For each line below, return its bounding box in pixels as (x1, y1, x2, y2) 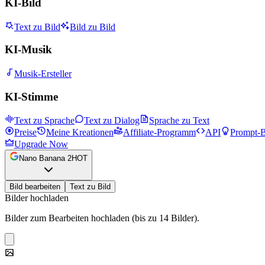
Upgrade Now (14, 139, 68, 150)
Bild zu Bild (70, 21, 115, 32)
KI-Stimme (5, 90, 58, 103)
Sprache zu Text (149, 115, 209, 126)
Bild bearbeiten (9, 182, 60, 192)
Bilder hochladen (5, 193, 69, 203)
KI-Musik (5, 43, 52, 56)
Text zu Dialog (84, 115, 140, 126)
